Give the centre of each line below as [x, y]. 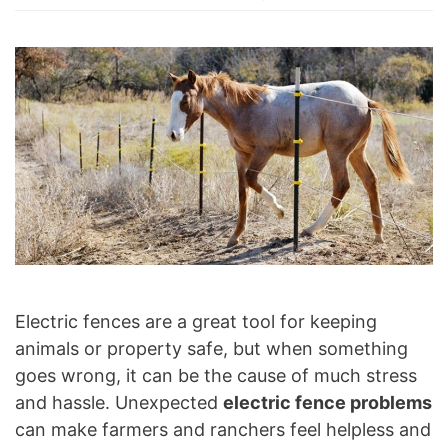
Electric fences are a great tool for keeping [196, 322]
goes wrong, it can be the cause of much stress [216, 376]
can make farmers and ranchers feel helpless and [223, 430]
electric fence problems [327, 403]
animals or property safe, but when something [211, 349]
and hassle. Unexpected [119, 403]
